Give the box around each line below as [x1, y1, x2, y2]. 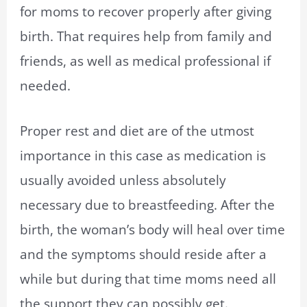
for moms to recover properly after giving [20, 3, 272, 21]
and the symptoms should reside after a [20, 245, 267, 264]
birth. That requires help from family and [20, 27, 273, 46]
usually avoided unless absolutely [20, 171, 227, 190]
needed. [20, 77, 75, 95]
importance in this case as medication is [20, 147, 267, 165]
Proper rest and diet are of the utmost [20, 122, 255, 140]
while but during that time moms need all [20, 270, 277, 288]
